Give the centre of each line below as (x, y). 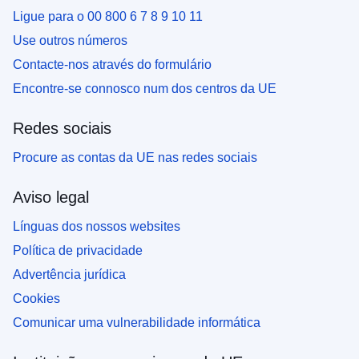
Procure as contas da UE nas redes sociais (135, 157)
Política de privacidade (78, 250)
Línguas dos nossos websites (97, 226)
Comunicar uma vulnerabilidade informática (137, 322)
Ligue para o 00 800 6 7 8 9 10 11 (108, 16)
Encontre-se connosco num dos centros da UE (145, 88)
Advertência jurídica (69, 274)
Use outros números (70, 40)
